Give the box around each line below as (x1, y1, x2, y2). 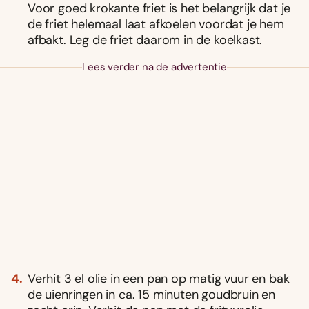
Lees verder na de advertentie (82, 59, 227, 74)
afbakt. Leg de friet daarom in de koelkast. (28, 31, 263, 48)
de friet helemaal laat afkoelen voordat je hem (28, 15, 284, 32)
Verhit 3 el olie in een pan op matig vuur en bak (28, 270, 290, 287)
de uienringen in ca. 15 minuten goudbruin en (28, 286, 276, 303)
